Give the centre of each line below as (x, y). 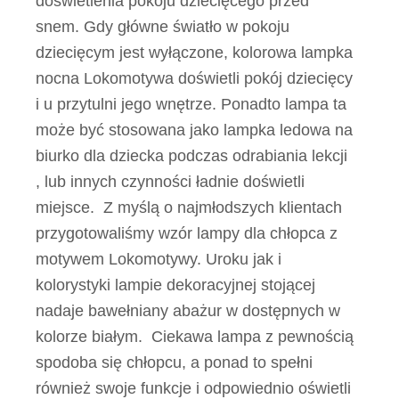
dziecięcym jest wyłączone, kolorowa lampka (194, 53)
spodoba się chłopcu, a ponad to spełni (174, 362)
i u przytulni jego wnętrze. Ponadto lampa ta (191, 104)
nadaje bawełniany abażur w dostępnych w (188, 311)
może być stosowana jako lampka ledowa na (194, 130)
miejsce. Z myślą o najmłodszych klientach (189, 208)
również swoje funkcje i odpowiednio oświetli (193, 388)
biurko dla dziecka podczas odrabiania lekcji (191, 156)
